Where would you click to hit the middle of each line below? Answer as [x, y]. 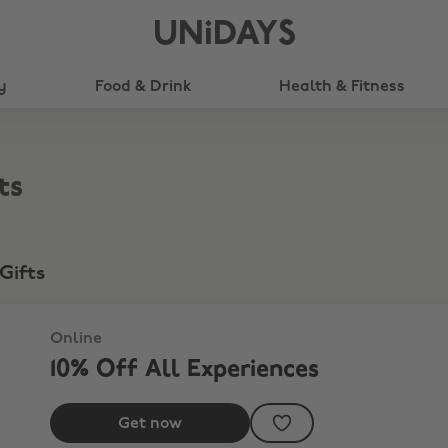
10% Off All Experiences [184, 370]
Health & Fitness [342, 87]
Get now [150, 424]
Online [76, 339]
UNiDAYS [224, 35]
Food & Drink [142, 87]
